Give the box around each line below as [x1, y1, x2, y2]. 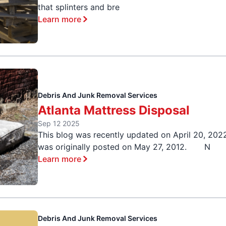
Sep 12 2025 [38, 119, 80, 128]
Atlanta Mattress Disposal [38, 103, 190, 118]
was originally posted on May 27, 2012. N [38, 142, 211, 152]
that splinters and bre [38, 2, 120, 12]
